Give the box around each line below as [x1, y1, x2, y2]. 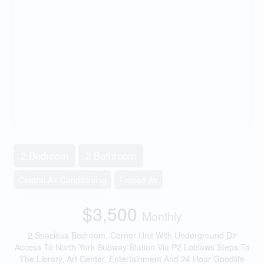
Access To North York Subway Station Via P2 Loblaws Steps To [14, 241, 250, 253]
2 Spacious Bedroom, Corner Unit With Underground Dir [27, 229, 237, 241]
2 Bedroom [20, 148, 68, 163]
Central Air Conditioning [18, 174, 107, 186]
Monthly [141, 208, 182, 225]
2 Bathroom [85, 148, 136, 163]
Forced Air [118, 174, 158, 186]
